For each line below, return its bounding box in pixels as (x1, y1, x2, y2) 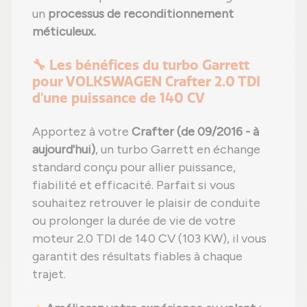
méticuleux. (32, 24, 96, 40)
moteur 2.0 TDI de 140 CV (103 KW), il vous (32, 231, 267, 247)
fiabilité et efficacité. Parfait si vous (32, 177, 235, 193)
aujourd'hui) (32, 142, 95, 158)
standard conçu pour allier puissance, (32, 160, 236, 175)
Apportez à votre (32, 124, 132, 140)
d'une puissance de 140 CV (32, 90, 205, 107)
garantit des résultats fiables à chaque (32, 249, 243, 265)
